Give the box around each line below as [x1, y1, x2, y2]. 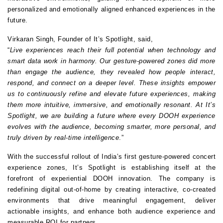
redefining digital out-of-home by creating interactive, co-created [7, 186, 216, 194]
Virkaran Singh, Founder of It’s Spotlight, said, [7, 35, 153, 43]
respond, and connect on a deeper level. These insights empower [7, 79, 216, 87]
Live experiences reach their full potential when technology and [9, 46, 216, 54]
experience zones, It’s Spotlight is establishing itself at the [7, 164, 216, 172]
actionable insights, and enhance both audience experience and [7, 208, 216, 216]
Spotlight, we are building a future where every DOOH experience [7, 112, 216, 120]
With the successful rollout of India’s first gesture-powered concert [7, 153, 216, 161]
